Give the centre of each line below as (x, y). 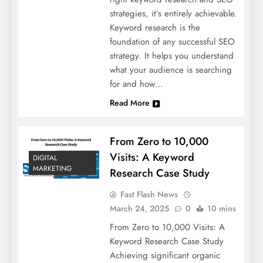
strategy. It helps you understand (171, 55)
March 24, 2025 (139, 208)
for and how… (136, 84)
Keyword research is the (155, 27)
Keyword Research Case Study (166, 241)
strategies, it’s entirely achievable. (173, 13)
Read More (129, 102)
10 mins (221, 208)
